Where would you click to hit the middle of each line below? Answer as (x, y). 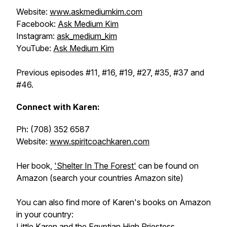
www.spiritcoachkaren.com (100, 141)
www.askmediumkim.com (96, 12)
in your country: (45, 214)
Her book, (35, 166)
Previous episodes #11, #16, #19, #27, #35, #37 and (110, 72)
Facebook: (37, 24)
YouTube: (35, 48)
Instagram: (36, 36)
